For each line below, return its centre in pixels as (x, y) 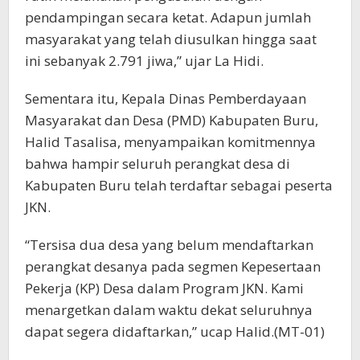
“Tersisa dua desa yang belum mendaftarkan (169, 244)
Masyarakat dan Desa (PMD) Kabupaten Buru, (172, 120)
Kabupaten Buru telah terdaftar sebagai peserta (179, 185)
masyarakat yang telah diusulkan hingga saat (171, 39)
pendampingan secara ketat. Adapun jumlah (168, 17)
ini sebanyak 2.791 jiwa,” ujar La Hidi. (144, 60)
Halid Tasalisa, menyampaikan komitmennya (170, 141)
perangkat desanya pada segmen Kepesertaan (173, 266)
